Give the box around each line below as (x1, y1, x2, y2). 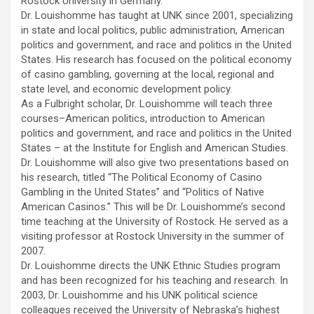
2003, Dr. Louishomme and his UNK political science (21, 289, 258, 302)
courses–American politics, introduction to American (21, 112, 265, 125)
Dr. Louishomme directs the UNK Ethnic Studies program (21, 259, 280, 273)
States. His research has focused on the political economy (21, 53, 292, 67)
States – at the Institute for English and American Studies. (21, 142, 288, 155)
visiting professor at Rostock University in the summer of (21, 230, 285, 243)
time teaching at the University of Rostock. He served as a (21, 215, 288, 228)
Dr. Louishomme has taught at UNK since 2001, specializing (21, 9, 293, 22)
